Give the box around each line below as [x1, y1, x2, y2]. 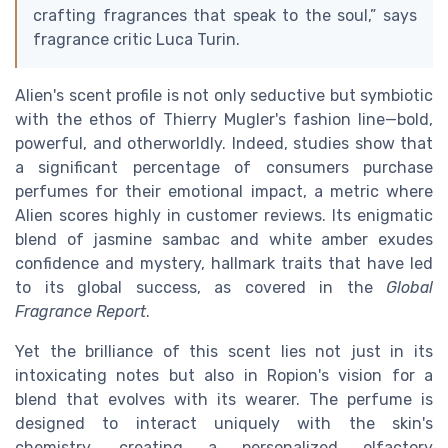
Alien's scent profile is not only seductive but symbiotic [15, 85, 433, 105]
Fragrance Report [15, 301, 146, 321]
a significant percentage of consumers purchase [15, 157, 433, 177]
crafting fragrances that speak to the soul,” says [33, 5, 417, 25]
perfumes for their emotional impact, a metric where [15, 181, 433, 201]
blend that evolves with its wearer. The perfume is [15, 389, 433, 409]
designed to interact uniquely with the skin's [15, 413, 433, 433]
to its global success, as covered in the [15, 277, 386, 297]
